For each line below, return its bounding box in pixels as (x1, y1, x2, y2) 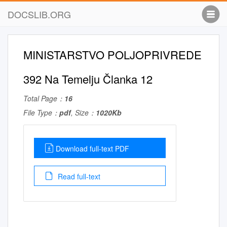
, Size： (71, 107, 96, 118)
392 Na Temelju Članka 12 (23, 71, 153, 87)
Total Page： (23, 93, 64, 103)
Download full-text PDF (56, 143, 129, 154)
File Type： (23, 107, 59, 118)
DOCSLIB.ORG (8, 8, 71, 21)
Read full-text (56, 171, 100, 181)
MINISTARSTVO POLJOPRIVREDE (23, 47, 202, 62)
